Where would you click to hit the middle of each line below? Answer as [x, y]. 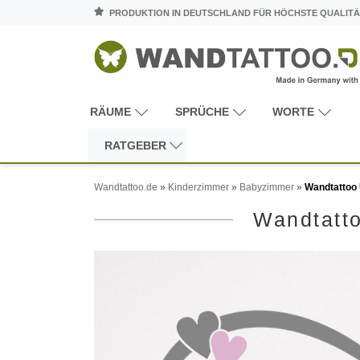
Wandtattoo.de [126, 187]
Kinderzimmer [198, 187]
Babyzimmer [267, 187]
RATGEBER [135, 145]
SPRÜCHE [202, 111]
